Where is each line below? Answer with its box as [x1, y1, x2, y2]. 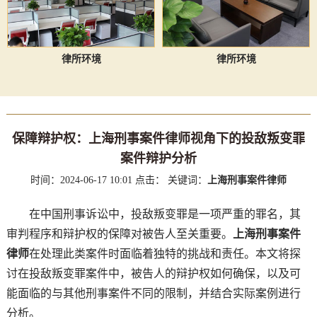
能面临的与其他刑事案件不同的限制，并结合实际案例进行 [6, 287, 301, 299]
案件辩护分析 [120, 151, 197, 166]
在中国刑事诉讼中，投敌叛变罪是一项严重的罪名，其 [6, 207, 301, 220]
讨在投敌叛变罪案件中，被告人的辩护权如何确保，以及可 [6, 267, 301, 279]
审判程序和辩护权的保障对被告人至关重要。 [6, 227, 233, 240]
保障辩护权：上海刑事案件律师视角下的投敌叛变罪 [11, 131, 305, 146]
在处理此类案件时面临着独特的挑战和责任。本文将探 [28, 247, 301, 260]
